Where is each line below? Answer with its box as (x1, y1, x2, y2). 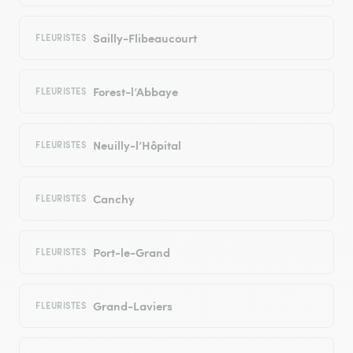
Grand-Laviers (92, 297, 173, 314)
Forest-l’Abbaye (92, 83, 178, 100)
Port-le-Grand (92, 243, 170, 261)
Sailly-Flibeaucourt (92, 29, 197, 46)
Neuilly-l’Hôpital (92, 136, 181, 154)
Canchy (92, 190, 135, 207)
